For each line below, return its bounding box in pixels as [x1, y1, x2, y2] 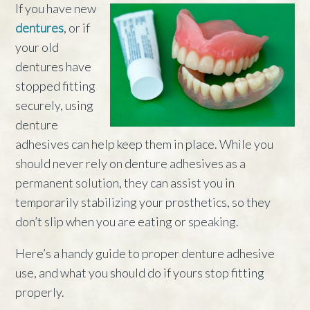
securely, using [15, 97, 94, 113]
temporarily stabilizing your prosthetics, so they [15, 194, 271, 210]
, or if [64, 19, 91, 35]
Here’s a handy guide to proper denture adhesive [15, 245, 275, 261]
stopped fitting [15, 77, 96, 93]
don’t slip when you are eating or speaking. [15, 213, 239, 229]
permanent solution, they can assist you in [15, 174, 235, 190]
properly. [15, 284, 65, 300]
